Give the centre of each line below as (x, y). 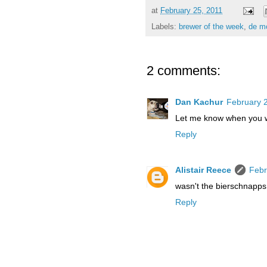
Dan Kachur (199, 102)
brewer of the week (211, 27)
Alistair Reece (203, 170)
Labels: (165, 27)
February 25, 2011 (191, 10)
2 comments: (184, 70)
